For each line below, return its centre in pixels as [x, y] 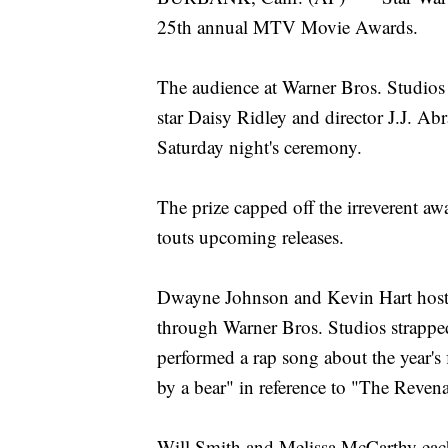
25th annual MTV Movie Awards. [287, 27]
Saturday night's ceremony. [259, 147]
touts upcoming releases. [250, 237]
